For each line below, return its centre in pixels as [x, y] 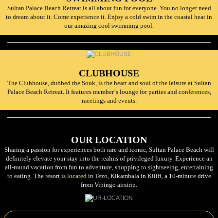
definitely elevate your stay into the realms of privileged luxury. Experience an [109, 158]
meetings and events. [109, 100]
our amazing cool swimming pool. [109, 25]
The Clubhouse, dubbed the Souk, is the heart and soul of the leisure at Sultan [109, 83]
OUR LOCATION [109, 139]
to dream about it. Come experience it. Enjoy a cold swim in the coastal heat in [109, 17]
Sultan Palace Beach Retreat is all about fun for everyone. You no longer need [109, 8]
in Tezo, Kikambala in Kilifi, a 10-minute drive [149, 176]
